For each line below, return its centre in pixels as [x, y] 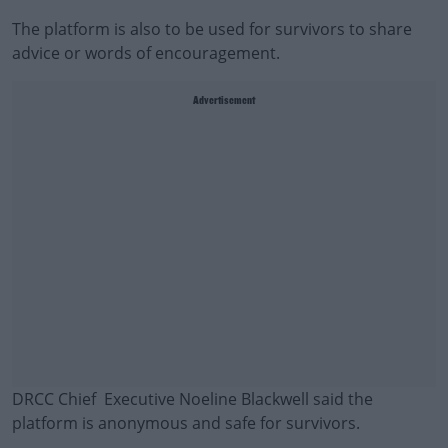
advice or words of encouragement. [146, 53]
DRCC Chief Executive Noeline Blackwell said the [192, 399]
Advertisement [224, 101]
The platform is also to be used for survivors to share [212, 29]
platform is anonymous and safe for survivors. [186, 423]
